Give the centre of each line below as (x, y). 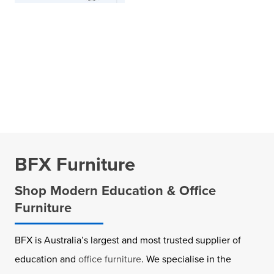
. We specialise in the (186, 259)
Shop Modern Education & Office (115, 190)
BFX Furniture (75, 164)
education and (46, 259)
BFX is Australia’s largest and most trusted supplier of (128, 240)
